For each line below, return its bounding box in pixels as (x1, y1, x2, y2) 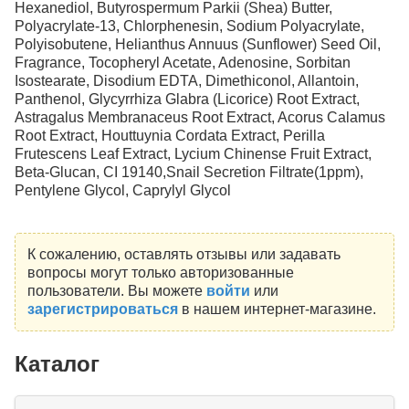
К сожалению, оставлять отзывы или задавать (26, 246, 341, 262)
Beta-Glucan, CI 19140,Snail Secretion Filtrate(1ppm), (15, 164, 363, 181)
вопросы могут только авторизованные (26, 264, 294, 280)
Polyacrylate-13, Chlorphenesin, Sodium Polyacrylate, (15, 18, 364, 35)
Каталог (15, 351, 100, 376)
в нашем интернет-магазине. (177, 300, 376, 317)
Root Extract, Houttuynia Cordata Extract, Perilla (15, 128, 325, 144)
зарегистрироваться (26, 300, 178, 317)
